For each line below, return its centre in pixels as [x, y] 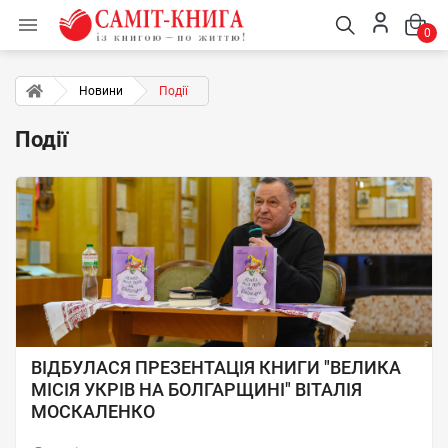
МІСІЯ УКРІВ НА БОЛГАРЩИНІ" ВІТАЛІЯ [196, 389]
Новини [101, 91]
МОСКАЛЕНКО [93, 411]
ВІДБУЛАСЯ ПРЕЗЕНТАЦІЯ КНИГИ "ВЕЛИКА [216, 367]
